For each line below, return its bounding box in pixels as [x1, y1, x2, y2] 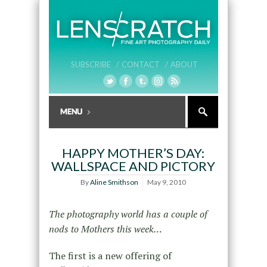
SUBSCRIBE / [70, 60, 119, 70]
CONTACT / [121, 60, 168, 70]
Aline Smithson [90, 178, 139, 187]
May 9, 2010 [147, 178, 187, 187]
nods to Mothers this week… [48, 222, 162, 236]
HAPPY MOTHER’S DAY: [62, 145, 205, 162]
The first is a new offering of [48, 249, 172, 263]
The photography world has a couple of [48, 207, 207, 221]
